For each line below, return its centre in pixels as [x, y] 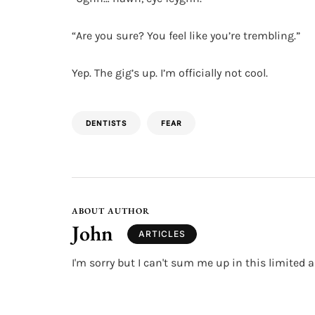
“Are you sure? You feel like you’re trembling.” [186, 36]
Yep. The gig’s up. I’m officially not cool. [170, 73]
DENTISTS [106, 123]
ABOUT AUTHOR [111, 211]
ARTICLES [162, 233]
